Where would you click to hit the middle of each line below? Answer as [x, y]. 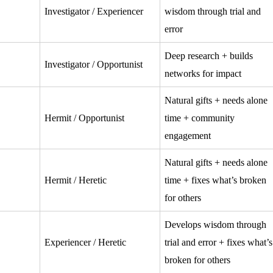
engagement [187, 135]
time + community [199, 118]
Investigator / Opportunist [93, 64]
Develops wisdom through [215, 224]
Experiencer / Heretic [85, 242]
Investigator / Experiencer [94, 11]
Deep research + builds [208, 55]
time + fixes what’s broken [215, 180]
